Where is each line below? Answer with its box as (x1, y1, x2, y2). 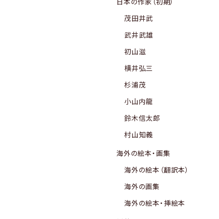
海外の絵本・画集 (116, 149, 171, 157)
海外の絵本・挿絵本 (124, 199, 186, 207)
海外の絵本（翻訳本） (124, 166, 190, 174)
